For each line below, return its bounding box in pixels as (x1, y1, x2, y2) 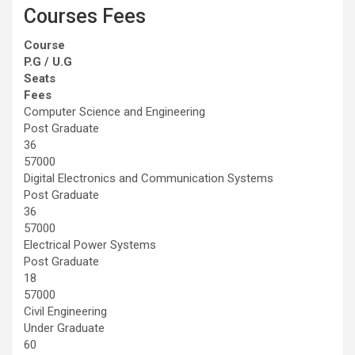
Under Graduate (24, 320, 105, 335)
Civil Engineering (24, 303, 107, 319)
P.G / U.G (24, 54, 72, 69)
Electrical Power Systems (24, 237, 156, 252)
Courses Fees (24, 4, 146, 28)
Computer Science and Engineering (24, 104, 205, 119)
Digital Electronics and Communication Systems (24, 170, 273, 185)
